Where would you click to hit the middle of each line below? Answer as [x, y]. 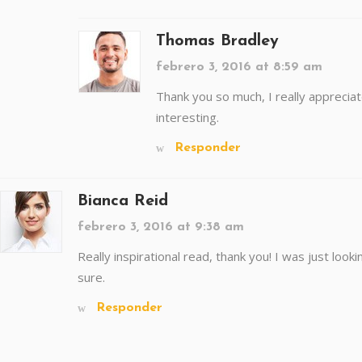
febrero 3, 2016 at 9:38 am [161, 227]
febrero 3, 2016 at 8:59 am [239, 67]
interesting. [187, 117]
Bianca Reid [123, 201]
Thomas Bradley [217, 41]
